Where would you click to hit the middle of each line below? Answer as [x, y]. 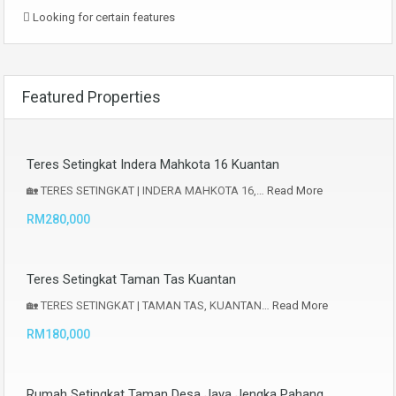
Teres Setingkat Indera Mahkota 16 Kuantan [153, 164]
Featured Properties [91, 96]
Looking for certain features [103, 17]
